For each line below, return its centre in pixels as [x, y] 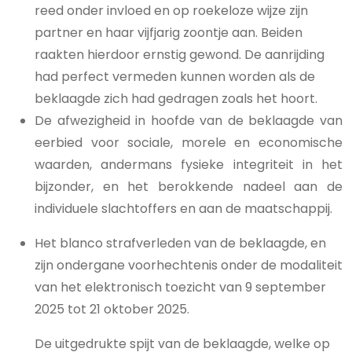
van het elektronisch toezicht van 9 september [180, 287]
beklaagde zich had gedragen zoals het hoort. [176, 99]
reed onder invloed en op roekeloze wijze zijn [171, 11]
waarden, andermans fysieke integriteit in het [189, 165]
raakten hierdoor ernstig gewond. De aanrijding [180, 55]
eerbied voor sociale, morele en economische [189, 143]
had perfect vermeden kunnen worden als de [175, 77]
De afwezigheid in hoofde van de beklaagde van [189, 121]
